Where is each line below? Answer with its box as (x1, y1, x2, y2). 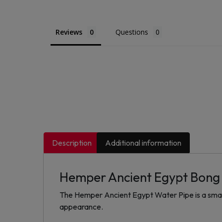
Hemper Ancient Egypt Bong (59, 169, 220, 186)
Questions (115, 27, 148, 37)
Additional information (105, 138, 182, 148)
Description (52, 138, 92, 148)
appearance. (59, 202, 103, 212)
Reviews (55, 27, 82, 37)
